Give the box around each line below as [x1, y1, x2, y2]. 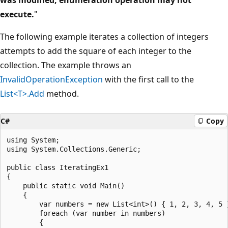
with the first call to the [103, 73, 194, 85]
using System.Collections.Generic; [7, 145, 141, 153]
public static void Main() [7, 181, 125, 190]
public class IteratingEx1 [7, 163, 108, 172]
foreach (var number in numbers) [7, 209, 165, 217]
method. [44, 88, 79, 99]
